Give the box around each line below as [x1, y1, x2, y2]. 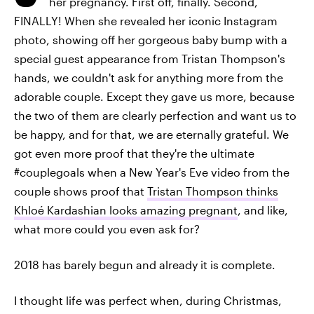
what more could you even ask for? [14, 222, 200, 235]
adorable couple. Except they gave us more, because [14, 90, 294, 103]
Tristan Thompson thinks [147, 184, 278, 198]
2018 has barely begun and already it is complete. [14, 258, 275, 271]
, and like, [238, 203, 288, 217]
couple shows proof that [14, 184, 147, 198]
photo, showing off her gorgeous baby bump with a [14, 33, 287, 46]
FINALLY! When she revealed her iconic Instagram [14, 14, 278, 27]
